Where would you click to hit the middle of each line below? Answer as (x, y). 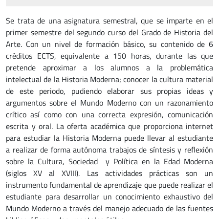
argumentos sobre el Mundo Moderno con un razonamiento (109, 103)
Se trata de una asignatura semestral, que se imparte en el (109, 21)
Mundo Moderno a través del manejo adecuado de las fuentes (109, 208)
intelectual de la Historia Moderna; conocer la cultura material (109, 79)
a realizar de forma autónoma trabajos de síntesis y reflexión (109, 150)
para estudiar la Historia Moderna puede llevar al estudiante (109, 138)
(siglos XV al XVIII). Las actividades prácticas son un (109, 173)
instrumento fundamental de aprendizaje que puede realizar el (109, 185)
